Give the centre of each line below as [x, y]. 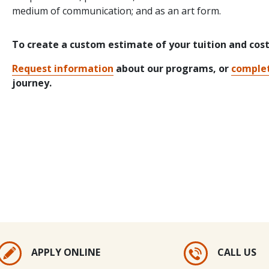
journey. [32, 83]
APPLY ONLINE [66, 252]
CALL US [237, 252]
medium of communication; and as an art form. [117, 11]
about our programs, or [173, 69]
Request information [63, 69]
